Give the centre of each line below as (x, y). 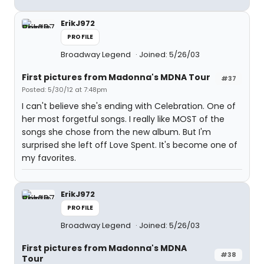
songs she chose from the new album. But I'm (116, 132)
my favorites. (49, 158)
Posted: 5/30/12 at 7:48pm (65, 90)
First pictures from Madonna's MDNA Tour (116, 77)
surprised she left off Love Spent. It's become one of (130, 145)
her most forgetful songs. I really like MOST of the (123, 119)
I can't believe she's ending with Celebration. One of (129, 106)
